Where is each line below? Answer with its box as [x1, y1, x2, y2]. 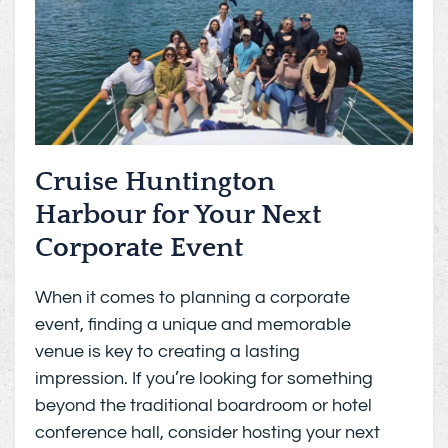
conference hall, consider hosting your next [35, 422, 381, 442]
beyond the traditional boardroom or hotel [35, 395, 373, 415]
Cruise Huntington [35, 165, 276, 197]
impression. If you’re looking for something [35, 368, 374, 388]
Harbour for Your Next [35, 198, 322, 230]
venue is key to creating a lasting [35, 341, 301, 361]
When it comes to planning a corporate [35, 287, 351, 307]
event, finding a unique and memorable [35, 314, 352, 334]
